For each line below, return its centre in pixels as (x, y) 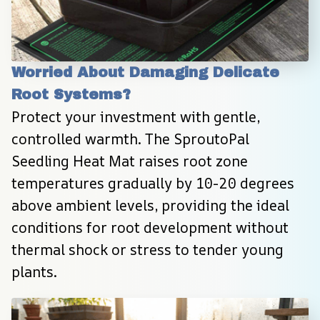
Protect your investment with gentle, (136, 117)
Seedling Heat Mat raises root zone (130, 161)
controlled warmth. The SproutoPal (130, 139)
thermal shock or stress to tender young (147, 250)
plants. (34, 272)
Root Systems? (71, 95)
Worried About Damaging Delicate (145, 72)
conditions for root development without (150, 228)
